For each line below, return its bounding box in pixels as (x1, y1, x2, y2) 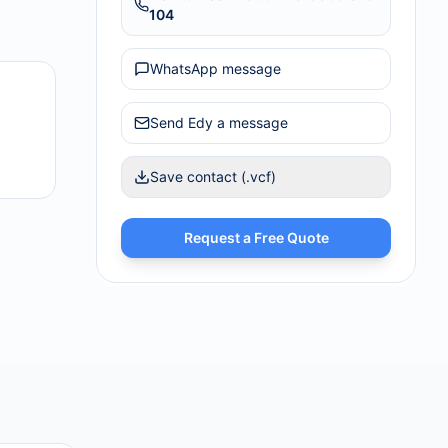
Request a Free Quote (183, 229, 329, 246)
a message (213, 114, 288, 131)
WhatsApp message (150, 60, 281, 77)
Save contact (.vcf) (150, 168, 276, 185)
